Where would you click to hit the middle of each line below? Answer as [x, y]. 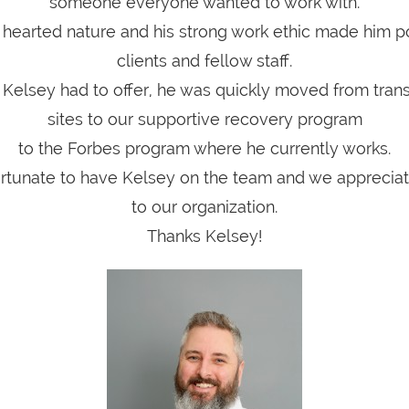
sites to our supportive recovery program [204, 119]
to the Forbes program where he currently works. [204, 148]
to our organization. [204, 207]
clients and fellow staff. [204, 61]
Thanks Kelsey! [204, 236]
